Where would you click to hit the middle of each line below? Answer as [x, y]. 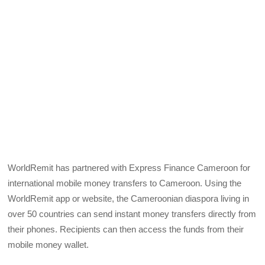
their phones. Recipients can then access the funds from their [126, 229]
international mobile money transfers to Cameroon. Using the [125, 183]
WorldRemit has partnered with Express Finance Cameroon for [129, 167]
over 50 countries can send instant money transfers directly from [132, 214]
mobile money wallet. [49, 244]
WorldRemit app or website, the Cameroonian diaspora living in [129, 198]
